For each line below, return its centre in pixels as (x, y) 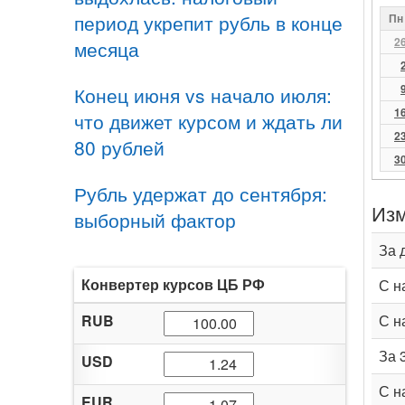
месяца (107, 49)
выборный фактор (155, 220)
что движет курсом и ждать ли (208, 121)
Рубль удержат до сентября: (201, 193)
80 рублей (119, 147)
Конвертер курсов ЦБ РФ (173, 284)
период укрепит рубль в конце (208, 23)
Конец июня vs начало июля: (203, 95)
